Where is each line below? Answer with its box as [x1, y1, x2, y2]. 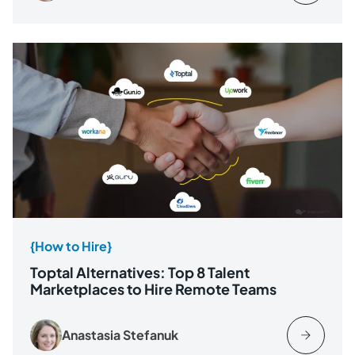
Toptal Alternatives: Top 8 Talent [30, 262, 250, 281]
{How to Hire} [30, 237, 112, 254]
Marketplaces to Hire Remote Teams [30, 279, 277, 298]
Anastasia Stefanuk [62, 326, 178, 344]
